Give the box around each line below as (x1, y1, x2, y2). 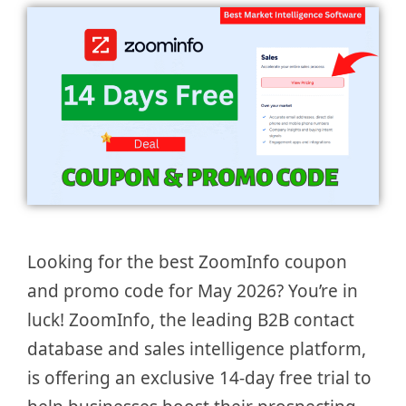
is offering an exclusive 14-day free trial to (27, 366, 372, 391)
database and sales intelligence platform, (27, 337, 366, 362)
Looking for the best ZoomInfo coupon (27, 250, 347, 275)
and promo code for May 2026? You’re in (27, 279, 358, 304)
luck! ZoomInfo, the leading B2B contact (27, 308, 354, 333)
